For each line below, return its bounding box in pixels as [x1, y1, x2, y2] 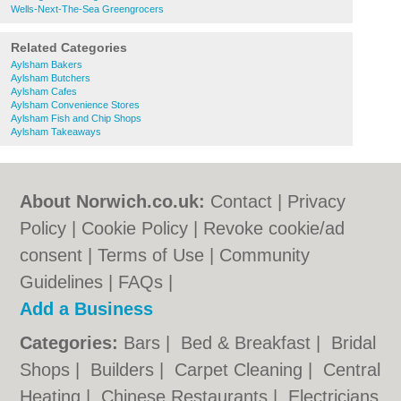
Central [323, 360, 381, 380]
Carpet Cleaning [175, 360, 309, 380]
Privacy [287, 192, 346, 211]
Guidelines [20, 272, 104, 292]
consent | [20, 245, 98, 265]
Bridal [331, 333, 377, 353]
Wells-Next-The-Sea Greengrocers [11, 4, 164, 14]
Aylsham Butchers [11, 73, 90, 83]
